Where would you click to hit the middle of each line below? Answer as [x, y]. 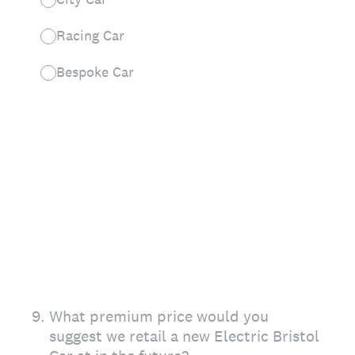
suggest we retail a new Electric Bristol [184, 336]
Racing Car [90, 35]
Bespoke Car [95, 72]
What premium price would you [159, 316]
